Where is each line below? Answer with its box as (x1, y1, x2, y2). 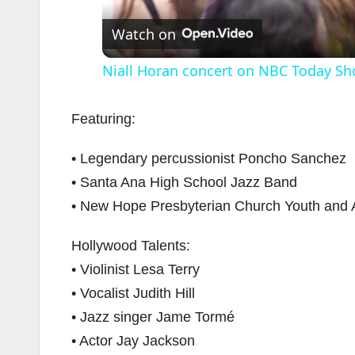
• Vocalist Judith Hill (71, 285, 195, 301)
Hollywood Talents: (71, 238, 190, 254)
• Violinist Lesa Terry (71, 261, 200, 277)
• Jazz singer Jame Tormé (71, 309, 235, 325)
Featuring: (71, 111, 136, 127)
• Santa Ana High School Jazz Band (71, 174, 297, 190)
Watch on (111, 25, 176, 44)
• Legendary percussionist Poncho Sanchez (71, 151, 346, 166)
